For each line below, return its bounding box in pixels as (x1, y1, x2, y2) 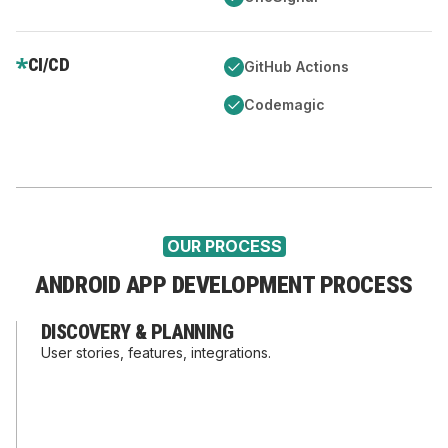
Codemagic (244, 96, 325, 113)
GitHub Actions (244, 58, 349, 75)
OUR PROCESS (166, 236, 282, 256)
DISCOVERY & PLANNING (41, 320, 233, 344)
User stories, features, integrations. (41, 344, 271, 361)
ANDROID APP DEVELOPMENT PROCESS (35, 271, 413, 299)
